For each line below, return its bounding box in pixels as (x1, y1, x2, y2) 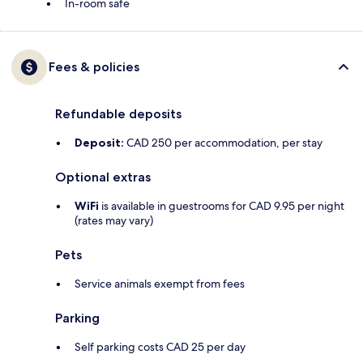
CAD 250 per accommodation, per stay (124, 135, 322, 151)
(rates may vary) (75, 213, 153, 228)
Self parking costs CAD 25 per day (75, 340, 246, 355)
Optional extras (55, 169, 151, 186)
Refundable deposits (55, 106, 181, 122)
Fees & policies (49, 59, 139, 75)
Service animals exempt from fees (75, 276, 245, 292)
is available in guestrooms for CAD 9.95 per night (99, 199, 344, 214)
